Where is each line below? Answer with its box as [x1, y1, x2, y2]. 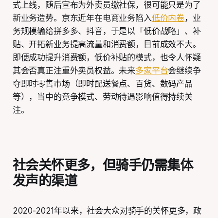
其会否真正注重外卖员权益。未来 [12, 66, 136, 76]
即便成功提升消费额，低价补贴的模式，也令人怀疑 [12, 53, 201, 63]
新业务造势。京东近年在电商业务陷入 [12, 13, 152, 23]
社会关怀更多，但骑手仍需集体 [12, 157, 193, 174]
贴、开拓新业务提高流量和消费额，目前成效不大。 [12, 39, 201, 50]
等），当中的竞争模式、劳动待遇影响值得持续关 [12, 92, 193, 102]
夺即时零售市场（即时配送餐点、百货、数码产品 [12, 79, 193, 89]
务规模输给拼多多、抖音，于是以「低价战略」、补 [12, 26, 201, 36]
